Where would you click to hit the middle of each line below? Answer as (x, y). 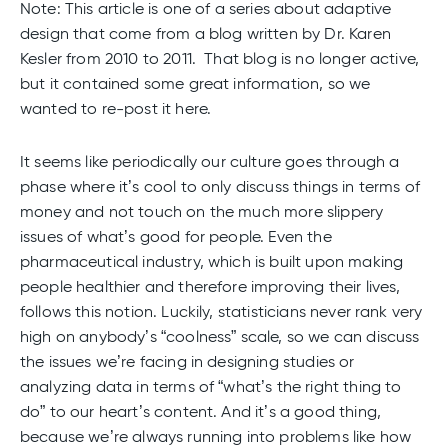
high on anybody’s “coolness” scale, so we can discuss (220, 336)
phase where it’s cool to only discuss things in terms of (220, 186)
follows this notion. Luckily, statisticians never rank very (221, 311)
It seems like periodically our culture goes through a (210, 161)
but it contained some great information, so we (195, 83)
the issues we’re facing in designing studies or (187, 361)
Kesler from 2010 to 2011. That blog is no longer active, (220, 58)
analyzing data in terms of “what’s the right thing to (211, 386)
